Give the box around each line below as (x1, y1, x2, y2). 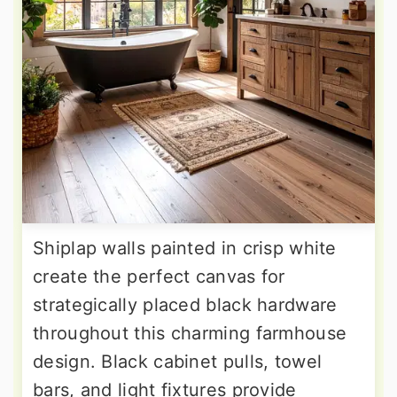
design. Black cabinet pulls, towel (33, 351, 323, 373)
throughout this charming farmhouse (33, 323, 347, 345)
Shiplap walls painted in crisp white (33, 237, 337, 260)
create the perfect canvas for (33, 266, 285, 288)
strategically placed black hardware (33, 294, 338, 316)
